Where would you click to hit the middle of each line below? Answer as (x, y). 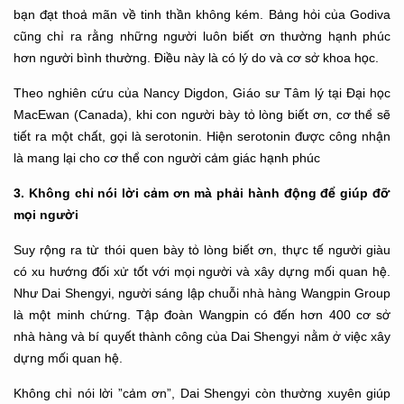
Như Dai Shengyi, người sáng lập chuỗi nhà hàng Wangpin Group (202, 294)
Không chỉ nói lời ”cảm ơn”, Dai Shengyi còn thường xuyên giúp (202, 394)
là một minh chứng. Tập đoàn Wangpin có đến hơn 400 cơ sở (202, 315)
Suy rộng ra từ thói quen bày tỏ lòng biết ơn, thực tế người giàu (202, 250)
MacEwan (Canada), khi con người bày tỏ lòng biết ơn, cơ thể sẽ (202, 115)
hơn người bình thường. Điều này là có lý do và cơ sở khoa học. (196, 58)
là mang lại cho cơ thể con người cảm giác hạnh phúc (167, 158)
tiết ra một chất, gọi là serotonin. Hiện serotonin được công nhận (202, 137)
